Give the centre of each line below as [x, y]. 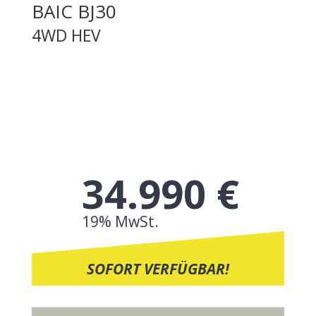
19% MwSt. [121, 221]
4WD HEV [66, 35]
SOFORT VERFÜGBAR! [158, 268]
